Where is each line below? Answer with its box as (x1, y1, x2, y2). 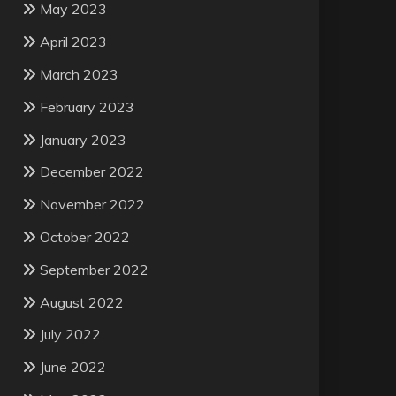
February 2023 (39, 97, 134, 116)
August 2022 (39, 293, 124, 311)
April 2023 (39, 33, 107, 51)
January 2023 (39, 130, 126, 148)
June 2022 (39, 358, 106, 377)
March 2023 (39, 65, 118, 84)
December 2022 (39, 163, 144, 181)
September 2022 (39, 260, 148, 278)
